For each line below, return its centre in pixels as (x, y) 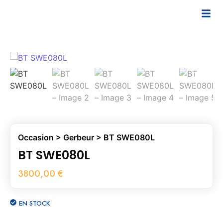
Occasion (36, 137)
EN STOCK (35, 203)
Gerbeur (79, 137)
